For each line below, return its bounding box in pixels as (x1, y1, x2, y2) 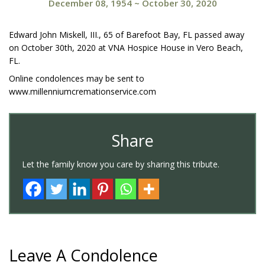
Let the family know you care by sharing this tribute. (22, 159, 219, 170)
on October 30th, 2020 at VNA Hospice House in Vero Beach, (9, 42, 243, 54)
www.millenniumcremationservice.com (9, 86, 156, 98)
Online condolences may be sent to (9, 73, 144, 85)
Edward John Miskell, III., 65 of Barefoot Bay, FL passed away (9, 29, 244, 41)
